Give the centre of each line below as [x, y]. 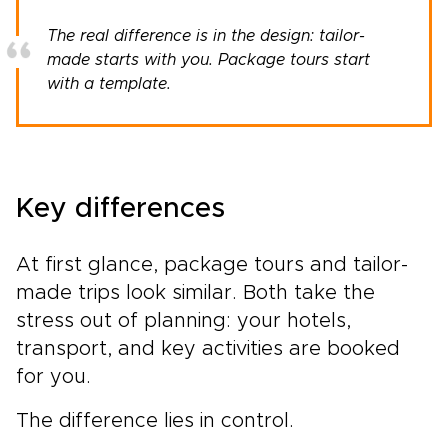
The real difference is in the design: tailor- [206, 35]
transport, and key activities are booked [208, 348]
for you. [53, 376]
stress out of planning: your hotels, [183, 320]
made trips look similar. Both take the [195, 292]
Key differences [120, 208]
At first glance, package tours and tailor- [212, 264]
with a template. [109, 83]
